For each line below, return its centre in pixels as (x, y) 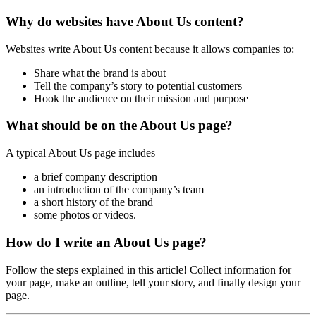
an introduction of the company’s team (119, 190)
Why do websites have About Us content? (125, 21)
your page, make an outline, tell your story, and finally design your (153, 282)
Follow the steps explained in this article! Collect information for (148, 269)
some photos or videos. (85, 215)
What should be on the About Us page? (119, 126)
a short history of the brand (93, 202)
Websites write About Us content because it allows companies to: (150, 49)
